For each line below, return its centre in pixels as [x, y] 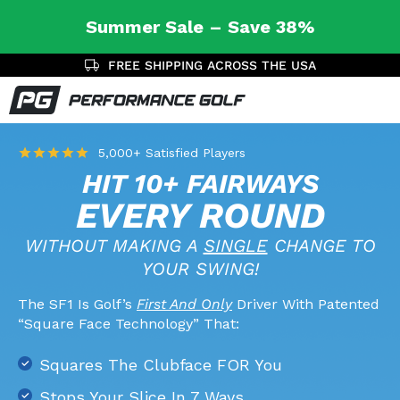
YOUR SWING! [200, 269]
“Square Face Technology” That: [129, 324]
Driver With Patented [306, 304]
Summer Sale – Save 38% [200, 27]
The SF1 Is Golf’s [77, 304]
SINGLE [235, 246]
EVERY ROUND [200, 216]
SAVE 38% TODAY [212, 65]
